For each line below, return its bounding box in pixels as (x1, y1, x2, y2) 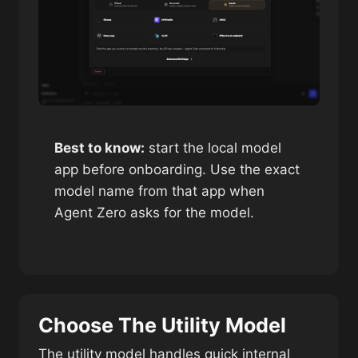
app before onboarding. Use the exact (54, 161, 300, 177)
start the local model (145, 140, 281, 156)
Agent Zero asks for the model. (54, 205, 254, 221)
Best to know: (54, 140, 145, 156)
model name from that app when (54, 183, 265, 199)
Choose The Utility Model (38, 313, 286, 337)
